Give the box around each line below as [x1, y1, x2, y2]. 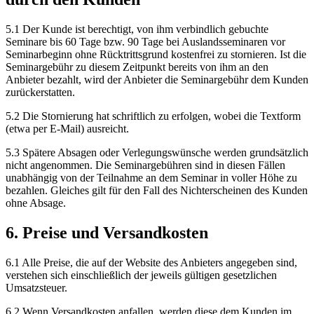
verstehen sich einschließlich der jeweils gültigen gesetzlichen [6, 268, 277, 281]
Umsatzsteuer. [6, 281, 67, 294]
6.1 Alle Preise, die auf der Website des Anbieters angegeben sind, [6, 256, 297, 268]
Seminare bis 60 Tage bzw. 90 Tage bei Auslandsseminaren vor [6, 35, 285, 48]
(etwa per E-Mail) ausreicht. [6, 122, 129, 135]
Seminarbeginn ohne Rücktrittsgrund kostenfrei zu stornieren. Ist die [6, 48, 306, 60]
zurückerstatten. [6, 86, 75, 98]
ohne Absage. [6, 196, 66, 209]
